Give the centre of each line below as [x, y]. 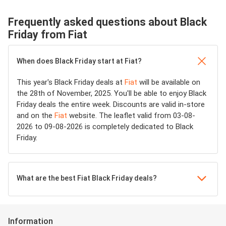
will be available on [169, 82]
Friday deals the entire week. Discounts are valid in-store [111, 104]
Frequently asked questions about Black [107, 22]
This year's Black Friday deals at [71, 82]
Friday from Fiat [48, 35]
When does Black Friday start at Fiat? [79, 61]
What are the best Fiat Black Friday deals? [87, 178]
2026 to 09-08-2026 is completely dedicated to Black [105, 127]
